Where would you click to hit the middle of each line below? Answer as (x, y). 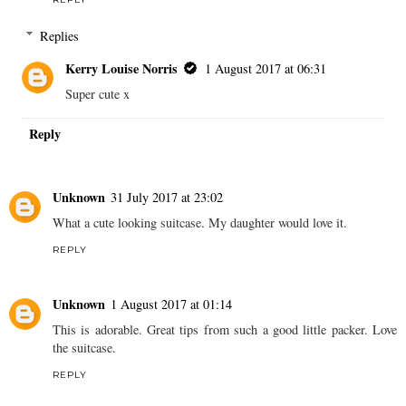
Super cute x (98, 93)
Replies (60, 35)
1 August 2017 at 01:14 (171, 304)
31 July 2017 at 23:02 (167, 197)
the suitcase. (84, 347)
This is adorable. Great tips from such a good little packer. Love (225, 329)
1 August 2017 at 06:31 (266, 68)
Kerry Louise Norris (122, 68)
